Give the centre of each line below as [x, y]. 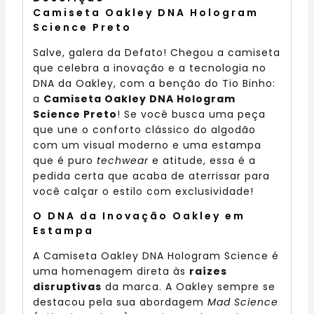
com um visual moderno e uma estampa [147, 145]
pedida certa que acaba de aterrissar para [151, 176]
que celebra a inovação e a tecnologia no [150, 68]
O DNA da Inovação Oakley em [139, 216]
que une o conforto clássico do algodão [144, 129]
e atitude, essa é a [202, 160]
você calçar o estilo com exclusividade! [143, 191]
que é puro [65, 160]
